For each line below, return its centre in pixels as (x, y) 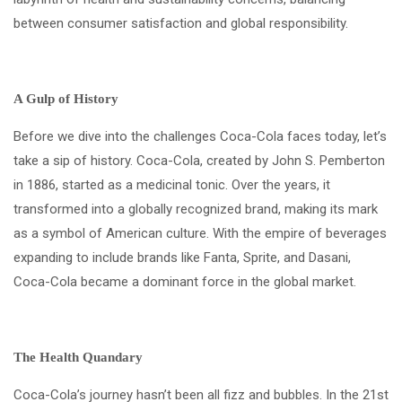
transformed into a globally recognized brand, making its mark (196, 209)
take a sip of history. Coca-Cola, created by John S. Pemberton (199, 160)
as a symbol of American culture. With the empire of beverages (200, 233)
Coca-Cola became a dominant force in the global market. (185, 281)
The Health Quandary (78, 357)
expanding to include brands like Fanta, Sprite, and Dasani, (182, 257)
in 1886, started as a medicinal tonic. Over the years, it (172, 184)
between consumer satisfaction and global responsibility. (181, 23)
